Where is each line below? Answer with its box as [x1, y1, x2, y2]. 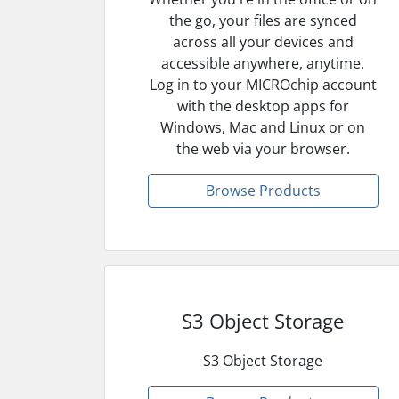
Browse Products [205, 180, 321, 200]
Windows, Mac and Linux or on [160, 117, 366, 137]
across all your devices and [172, 31, 354, 52]
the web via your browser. [175, 138, 350, 159]
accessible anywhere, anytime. [161, 53, 365, 73]
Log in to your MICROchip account [149, 74, 377, 94]
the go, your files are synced [168, 10, 357, 30]
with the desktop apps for [176, 95, 349, 116]
